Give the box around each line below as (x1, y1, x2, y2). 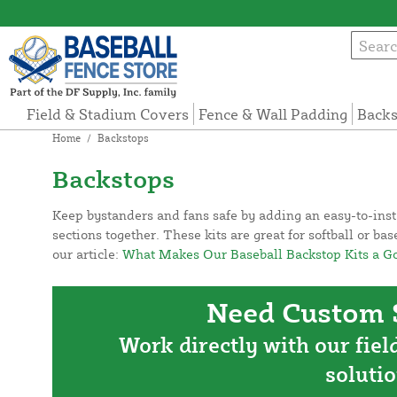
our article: (51, 245, 122, 263)
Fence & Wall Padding (198, 105, 348, 124)
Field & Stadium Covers (27, 105, 190, 124)
